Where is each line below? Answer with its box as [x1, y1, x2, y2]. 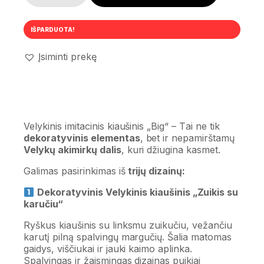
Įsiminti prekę [38, 51, 97, 62]
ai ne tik [186, 120, 220, 133]
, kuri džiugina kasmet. [121, 144, 221, 156]
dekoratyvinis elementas [24, 132, 140, 144]
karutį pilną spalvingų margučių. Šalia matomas [24, 231, 232, 243]
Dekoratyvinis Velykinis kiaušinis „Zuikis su [37, 186, 239, 199]
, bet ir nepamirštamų [140, 132, 235, 144]
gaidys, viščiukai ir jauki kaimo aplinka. [24, 243, 193, 255]
